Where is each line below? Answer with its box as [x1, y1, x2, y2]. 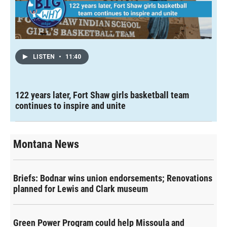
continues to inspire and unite [15, 100, 126, 111]
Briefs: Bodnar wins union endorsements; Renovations [13, 173, 212, 184]
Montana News [13, 138, 79, 151]
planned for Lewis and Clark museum [13, 183, 148, 195]
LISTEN [33, 53, 56, 61]
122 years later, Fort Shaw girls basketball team [15, 90, 189, 101]
